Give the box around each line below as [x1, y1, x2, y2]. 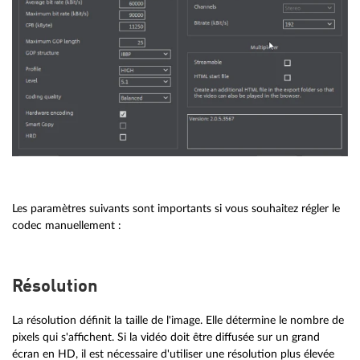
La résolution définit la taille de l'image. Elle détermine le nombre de [12, 313, 344, 326]
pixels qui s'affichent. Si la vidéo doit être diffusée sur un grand [12, 330, 320, 343]
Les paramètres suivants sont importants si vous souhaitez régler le [12, 202, 340, 215]
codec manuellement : [12, 219, 121, 231]
